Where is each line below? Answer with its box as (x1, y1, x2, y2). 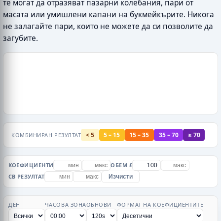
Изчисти (109, 174, 133, 180)
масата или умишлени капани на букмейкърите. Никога (3, 9, 214, 20)
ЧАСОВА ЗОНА (44, 200, 86, 208)
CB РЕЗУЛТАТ (8, 173, 45, 181)
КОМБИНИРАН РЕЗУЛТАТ (11, 131, 81, 139)
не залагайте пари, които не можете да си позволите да (3, 21, 213, 32)
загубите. (3, 33, 38, 44)
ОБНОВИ (86, 200, 112, 208)
